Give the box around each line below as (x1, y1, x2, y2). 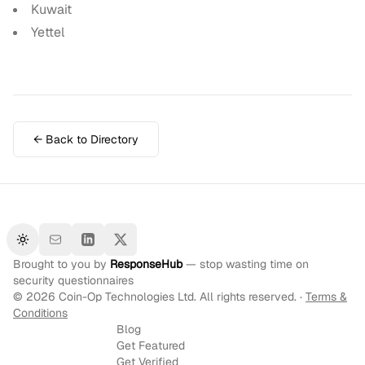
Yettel (31, 24, 64, 41)
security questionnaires (13, 273, 134, 288)
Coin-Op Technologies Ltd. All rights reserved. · (55, 289, 306, 304)
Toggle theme (21, 239, 94, 254)
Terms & (306, 289, 347, 304)
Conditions (13, 306, 68, 320)
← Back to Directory (33, 132, 139, 147)
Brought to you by (13, 257, 110, 271)
